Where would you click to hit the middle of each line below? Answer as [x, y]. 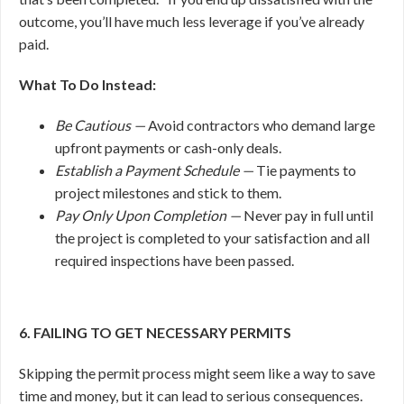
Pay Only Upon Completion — [149, 215]
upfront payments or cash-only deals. [168, 147]
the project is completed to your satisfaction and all [212, 238]
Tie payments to [306, 170]
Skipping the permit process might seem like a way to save [197, 373]
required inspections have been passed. [174, 260]
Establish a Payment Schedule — [156, 170]
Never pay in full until [308, 215]
